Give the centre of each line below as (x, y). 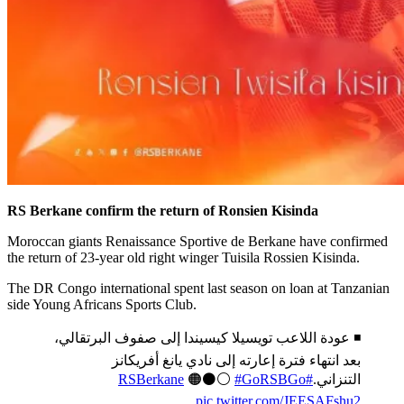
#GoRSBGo (270, 379)
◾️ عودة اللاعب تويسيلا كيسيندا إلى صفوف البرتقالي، (207, 337)
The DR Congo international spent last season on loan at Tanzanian (198, 288)
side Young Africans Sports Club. (102, 304)
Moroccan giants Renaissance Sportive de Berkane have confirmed (197, 241)
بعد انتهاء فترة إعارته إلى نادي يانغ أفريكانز (236, 360)
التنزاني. (337, 379)
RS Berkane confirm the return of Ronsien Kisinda (163, 210)
